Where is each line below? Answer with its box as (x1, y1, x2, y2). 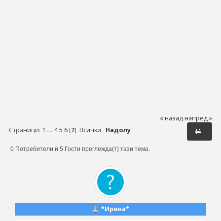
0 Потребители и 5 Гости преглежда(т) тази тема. (10, 145, 150, 152)
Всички (79, 126, 101, 135)
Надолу (105, 126, 131, 135)
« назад (160, 113, 184, 122)
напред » (184, 113, 213, 122)
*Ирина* (101, 204, 129, 213)
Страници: (8, 126, 42, 135)
